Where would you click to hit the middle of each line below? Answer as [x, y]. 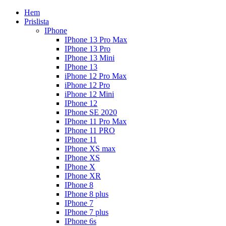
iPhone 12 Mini [89, 94]
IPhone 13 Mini [90, 58]
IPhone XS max [90, 149]
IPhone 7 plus [87, 212]
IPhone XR [83, 176]
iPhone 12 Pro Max [96, 76]
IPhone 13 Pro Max [96, 40]
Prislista [37, 21]
